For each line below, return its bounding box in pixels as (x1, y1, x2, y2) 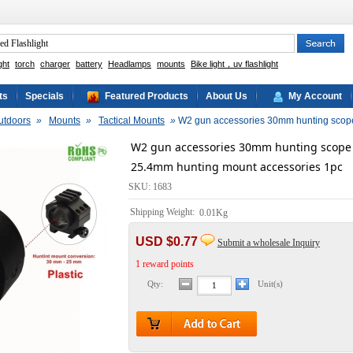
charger (40, 58, 70, 69)
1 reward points (135, 258, 194, 269)
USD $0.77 (135, 234, 198, 248)
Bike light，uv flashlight (191, 58, 278, 69)
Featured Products (105, 91, 188, 102)
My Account (288, 91, 342, 102)
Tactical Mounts (98, 115, 165, 126)
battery (76, 58, 102, 69)
